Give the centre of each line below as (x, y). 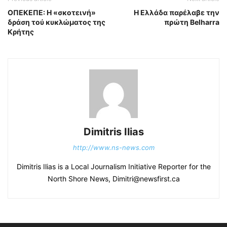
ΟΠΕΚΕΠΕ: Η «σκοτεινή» (52, 12)
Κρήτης (21, 32)
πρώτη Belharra (192, 22)
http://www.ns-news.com (113, 147)
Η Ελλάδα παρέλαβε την (177, 12)
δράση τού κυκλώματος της (56, 22)
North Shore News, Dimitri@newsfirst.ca (113, 179)
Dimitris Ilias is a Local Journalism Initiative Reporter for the (113, 166)
